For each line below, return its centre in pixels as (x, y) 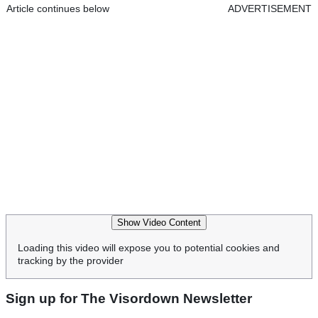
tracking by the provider (71, 260)
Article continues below (58, 8)
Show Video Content (159, 222)
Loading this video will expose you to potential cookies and (149, 247)
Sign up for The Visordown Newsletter (129, 298)
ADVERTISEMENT (270, 8)
